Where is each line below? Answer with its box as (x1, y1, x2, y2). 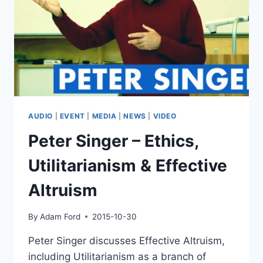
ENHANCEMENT (78, 10, 144, 20)
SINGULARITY (78, 47, 137, 57)
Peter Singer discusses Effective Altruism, (28, 234, 225, 247)
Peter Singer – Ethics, (28, 131, 198, 151)
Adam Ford (40, 211, 81, 221)
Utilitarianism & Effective (28, 156, 227, 176)
